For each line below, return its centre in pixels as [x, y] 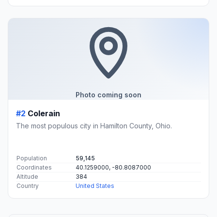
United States [95, 186]
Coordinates [34, 167]
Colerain [44, 113]
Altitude [27, 176]
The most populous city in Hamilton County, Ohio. [94, 125]
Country [28, 186]
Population [32, 158]
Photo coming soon [108, 94]
